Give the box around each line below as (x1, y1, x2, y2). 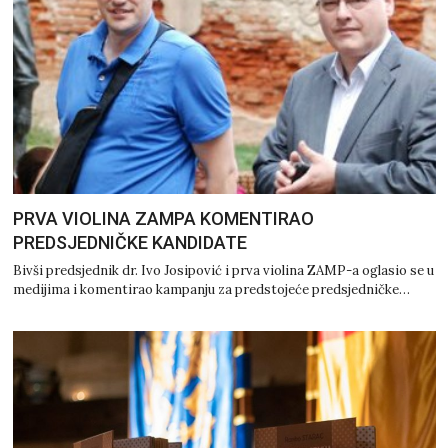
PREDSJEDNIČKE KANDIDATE (12, 232, 247, 253)
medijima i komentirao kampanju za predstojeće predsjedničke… (12, 281, 410, 298)
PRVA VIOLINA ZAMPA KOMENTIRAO (12, 208, 314, 229)
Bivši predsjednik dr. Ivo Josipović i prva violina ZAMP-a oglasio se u (12, 262, 434, 279)
